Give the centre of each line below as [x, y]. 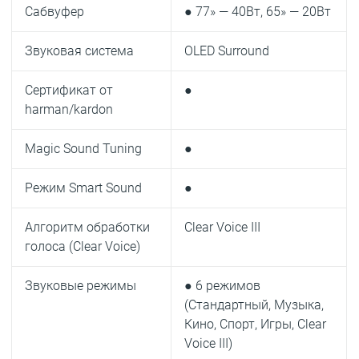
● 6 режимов [223, 286]
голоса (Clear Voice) [83, 247]
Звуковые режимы [81, 286]
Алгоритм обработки [88, 228]
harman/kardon [69, 110]
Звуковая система [80, 51]
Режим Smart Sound [84, 188]
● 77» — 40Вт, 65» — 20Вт [258, 12]
